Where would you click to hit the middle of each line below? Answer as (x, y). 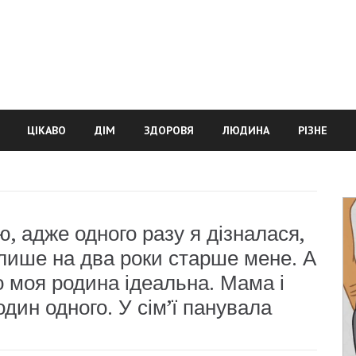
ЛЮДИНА (246, 130)
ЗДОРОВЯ (169, 130)
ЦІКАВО (46, 130)
